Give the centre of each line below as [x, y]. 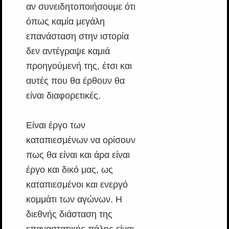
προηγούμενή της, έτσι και [79, 66]
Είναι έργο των [55, 125]
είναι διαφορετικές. [63, 96]
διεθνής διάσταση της [69, 214]
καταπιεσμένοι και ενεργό [77, 185]
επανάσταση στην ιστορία [77, 37]
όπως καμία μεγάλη [65, 22]
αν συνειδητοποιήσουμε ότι [81, 7]
